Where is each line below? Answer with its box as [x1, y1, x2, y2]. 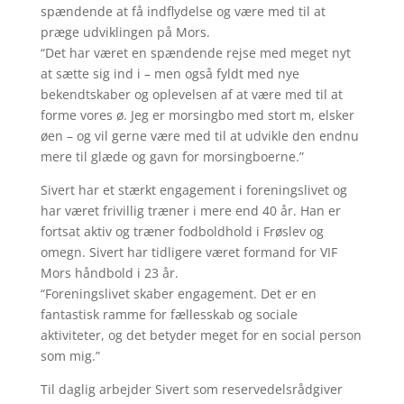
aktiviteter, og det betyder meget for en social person [40, 326, 362, 344]
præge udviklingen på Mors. [40, 23, 210, 41]
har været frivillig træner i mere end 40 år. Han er [40, 202, 341, 220]
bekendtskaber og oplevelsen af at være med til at [40, 86, 343, 104]
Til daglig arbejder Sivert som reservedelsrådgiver [40, 381, 343, 399]
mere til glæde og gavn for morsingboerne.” [40, 148, 304, 166]
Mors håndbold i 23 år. [40, 264, 179, 282]
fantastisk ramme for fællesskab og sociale [40, 306, 298, 324]
